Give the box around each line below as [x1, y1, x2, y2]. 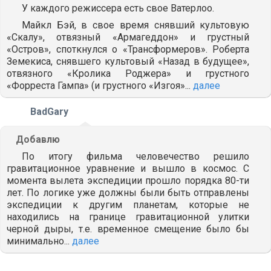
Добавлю [16, 133, 60, 145]
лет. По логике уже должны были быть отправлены [7, 186, 250, 198]
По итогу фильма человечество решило [22, 150, 250, 162]
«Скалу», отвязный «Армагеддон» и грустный [7, 31, 250, 43]
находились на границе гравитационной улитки [7, 211, 250, 223]
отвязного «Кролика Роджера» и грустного [7, 67, 250, 79]
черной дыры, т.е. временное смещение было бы [7, 223, 250, 235]
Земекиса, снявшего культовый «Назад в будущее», [7, 55, 250, 67]
